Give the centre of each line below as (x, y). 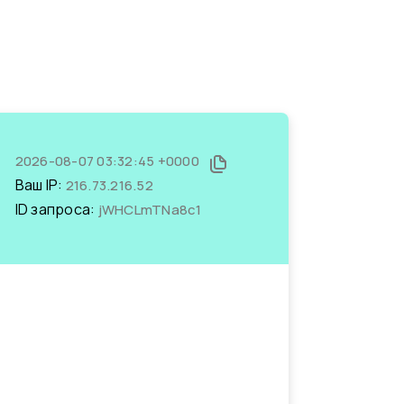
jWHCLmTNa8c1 (150, 210)
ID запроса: (56, 209)
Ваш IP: (40, 185)
